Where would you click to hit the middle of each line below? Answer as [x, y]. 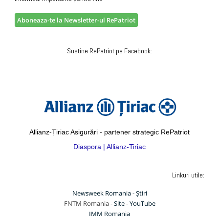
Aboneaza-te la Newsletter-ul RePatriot [76, 20]
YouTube [142, 203]
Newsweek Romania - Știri [109, 193]
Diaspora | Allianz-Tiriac [109, 146]
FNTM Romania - [89, 203]
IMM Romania [109, 213]
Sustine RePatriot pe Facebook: [109, 51]
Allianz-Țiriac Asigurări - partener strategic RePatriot [109, 132]
